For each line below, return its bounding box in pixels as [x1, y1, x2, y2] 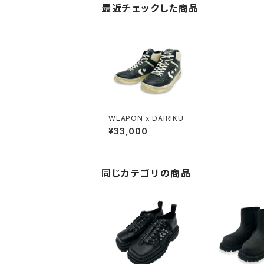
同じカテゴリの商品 [101, 167, 192, 179]
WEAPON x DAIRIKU [108, 113, 184, 123]
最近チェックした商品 [101, 2, 200, 14]
